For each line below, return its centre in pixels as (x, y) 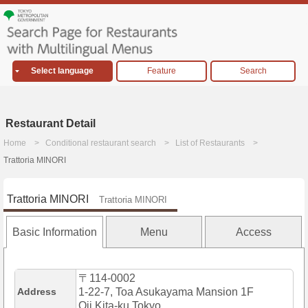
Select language (63, 71)
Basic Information (54, 232)
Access (253, 232)
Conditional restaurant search (101, 143)
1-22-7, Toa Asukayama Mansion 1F (166, 292)
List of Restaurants (210, 143)
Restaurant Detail (51, 124)
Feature (161, 71)
